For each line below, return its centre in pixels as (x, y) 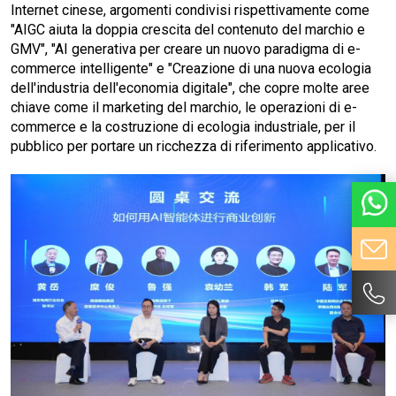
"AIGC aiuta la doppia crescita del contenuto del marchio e (188, 29)
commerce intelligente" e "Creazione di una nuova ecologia (191, 68)
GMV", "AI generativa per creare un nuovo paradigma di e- (186, 49)
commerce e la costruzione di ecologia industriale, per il (183, 126)
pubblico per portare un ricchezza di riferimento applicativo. (194, 146)
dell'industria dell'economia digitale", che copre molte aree (190, 88)
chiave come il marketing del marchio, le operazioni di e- (184, 107)
